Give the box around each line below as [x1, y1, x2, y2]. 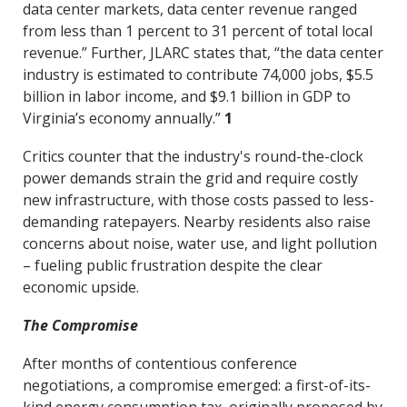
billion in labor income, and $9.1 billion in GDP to [22, 86, 351, 106]
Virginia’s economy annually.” [22, 108, 224, 128]
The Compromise [22, 315, 138, 335]
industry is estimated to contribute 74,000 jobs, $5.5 [22, 65, 373, 84]
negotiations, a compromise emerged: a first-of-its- [22, 375, 371, 395]
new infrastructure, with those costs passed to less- [22, 190, 374, 210]
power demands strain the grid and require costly [22, 168, 358, 188]
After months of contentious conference [22, 353, 297, 373]
